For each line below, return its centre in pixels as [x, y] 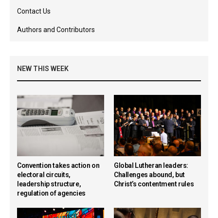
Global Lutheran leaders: [151, 166]
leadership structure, [49, 184]
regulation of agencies [51, 193]
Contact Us [34, 11]
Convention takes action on [58, 166]
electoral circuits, [44, 175]
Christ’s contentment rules [154, 184]
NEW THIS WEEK [43, 69]
